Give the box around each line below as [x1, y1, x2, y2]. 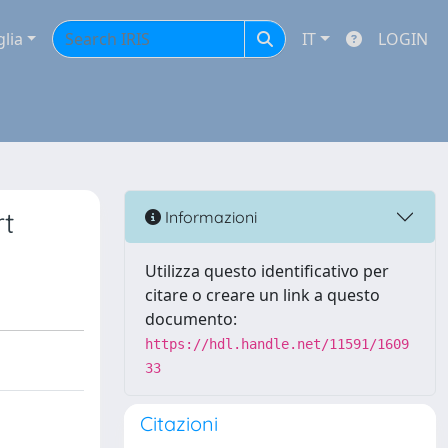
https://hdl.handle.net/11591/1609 [145, 336, 409, 352]
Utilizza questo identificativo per [145, 260, 389, 282]
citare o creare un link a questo [145, 284, 380, 306]
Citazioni [140, 411, 218, 436]
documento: [145, 308, 237, 330]
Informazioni [161, 206, 257, 227]
